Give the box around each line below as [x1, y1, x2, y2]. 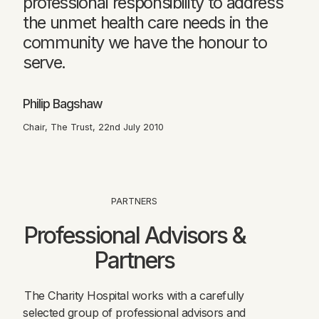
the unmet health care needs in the [23, 11, 268, 33]
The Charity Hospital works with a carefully [24, 288, 244, 303]
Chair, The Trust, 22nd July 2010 [23, 121, 164, 132]
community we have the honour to [23, 31, 267, 53]
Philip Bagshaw [23, 95, 103, 111]
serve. [23, 51, 66, 73]
